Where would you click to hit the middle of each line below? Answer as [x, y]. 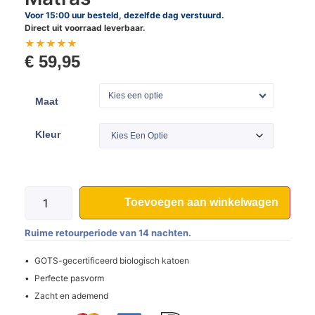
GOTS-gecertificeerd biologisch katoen [112, 260]
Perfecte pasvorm [69, 278]
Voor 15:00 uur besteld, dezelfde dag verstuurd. [124, 15]
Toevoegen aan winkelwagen [201, 202]
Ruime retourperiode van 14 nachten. [108, 232]
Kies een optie [136, 96]
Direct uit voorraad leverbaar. [85, 28]
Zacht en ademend [71, 295]
